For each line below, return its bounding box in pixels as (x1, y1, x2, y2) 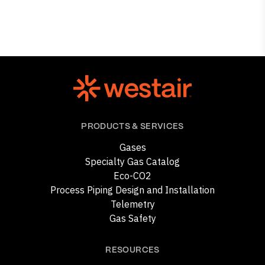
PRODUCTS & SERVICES (81, 122, 184, 131)
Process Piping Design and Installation (50, 184, 215, 196)
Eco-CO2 (114, 170, 151, 182)
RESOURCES (105, 246, 160, 255)
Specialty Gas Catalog (85, 156, 180, 168)
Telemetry (110, 198, 155, 211)
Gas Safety (109, 212, 156, 225)
